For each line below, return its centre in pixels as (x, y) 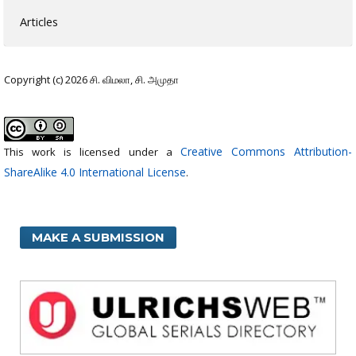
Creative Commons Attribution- (266, 151)
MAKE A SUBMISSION (98, 237)
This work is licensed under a (92, 151)
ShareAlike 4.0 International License (95, 172)
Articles (39, 21)
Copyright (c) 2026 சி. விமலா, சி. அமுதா (91, 79)
